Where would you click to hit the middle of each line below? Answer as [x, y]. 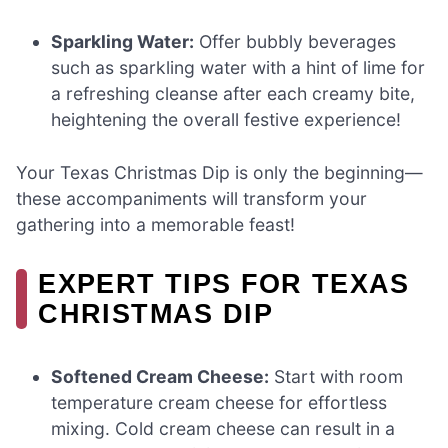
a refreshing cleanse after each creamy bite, [233, 94]
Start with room [336, 376]
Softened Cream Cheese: [160, 376]
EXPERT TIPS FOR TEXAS [224, 283]
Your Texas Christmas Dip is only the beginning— [219, 172]
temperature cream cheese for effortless [219, 402]
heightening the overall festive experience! [226, 120]
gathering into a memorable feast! [155, 224]
